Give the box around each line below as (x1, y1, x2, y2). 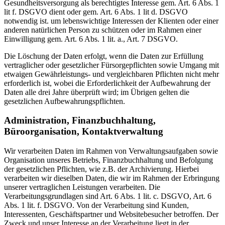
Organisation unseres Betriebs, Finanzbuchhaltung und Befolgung (4, 156, 213, 165)
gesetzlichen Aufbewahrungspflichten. (4, 96, 125, 105)
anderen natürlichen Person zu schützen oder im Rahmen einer (4, 25, 201, 34)
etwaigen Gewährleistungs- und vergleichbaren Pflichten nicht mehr (4, 69, 219, 78)
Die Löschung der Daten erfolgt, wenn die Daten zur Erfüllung (4, 51, 203, 60)
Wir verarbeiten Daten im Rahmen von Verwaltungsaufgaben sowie (4, 147, 218, 156)
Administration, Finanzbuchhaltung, (4, 115, 156, 126)
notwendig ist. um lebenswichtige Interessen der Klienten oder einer (4, 16, 218, 25)
